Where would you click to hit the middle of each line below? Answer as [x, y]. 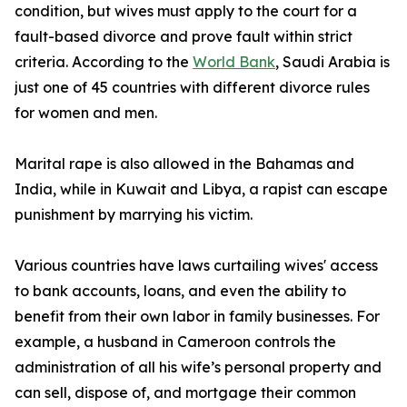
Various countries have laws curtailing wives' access [196, 266]
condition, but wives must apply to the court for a [186, 11]
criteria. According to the [104, 62]
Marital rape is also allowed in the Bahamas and [184, 164]
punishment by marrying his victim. [134, 215]
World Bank [234, 62]
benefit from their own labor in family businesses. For [197, 317]
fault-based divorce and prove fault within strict [184, 37]
